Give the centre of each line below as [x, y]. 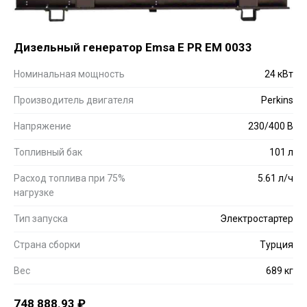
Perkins [277, 100]
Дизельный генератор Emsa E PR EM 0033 [133, 47]
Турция [277, 244]
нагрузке [34, 192]
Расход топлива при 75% [70, 178]
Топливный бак [48, 152]
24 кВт [279, 74]
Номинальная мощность [69, 74]
